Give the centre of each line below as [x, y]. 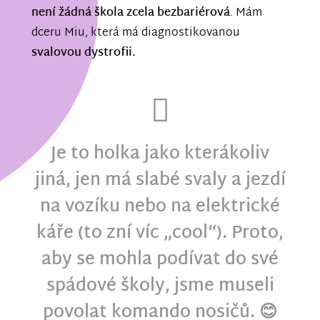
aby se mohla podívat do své [160, 260]
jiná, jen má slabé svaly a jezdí [160, 180]
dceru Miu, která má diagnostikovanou [136, 34]
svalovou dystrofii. [84, 54]
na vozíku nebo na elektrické [160, 207]
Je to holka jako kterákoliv [160, 154]
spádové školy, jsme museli [160, 286]
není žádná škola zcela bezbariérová [131, 14]
